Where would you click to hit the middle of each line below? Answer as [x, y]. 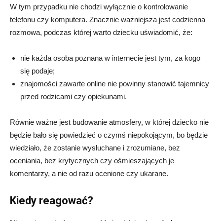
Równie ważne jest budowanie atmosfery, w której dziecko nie [109, 122]
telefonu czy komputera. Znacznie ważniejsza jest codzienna [108, 20]
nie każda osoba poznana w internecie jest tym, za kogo [110, 58]
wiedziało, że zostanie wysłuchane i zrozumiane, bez [95, 148]
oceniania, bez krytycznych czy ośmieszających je [92, 161]
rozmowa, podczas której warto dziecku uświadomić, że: [101, 33]
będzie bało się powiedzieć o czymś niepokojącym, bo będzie [109, 135]
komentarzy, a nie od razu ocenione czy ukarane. [89, 174]
